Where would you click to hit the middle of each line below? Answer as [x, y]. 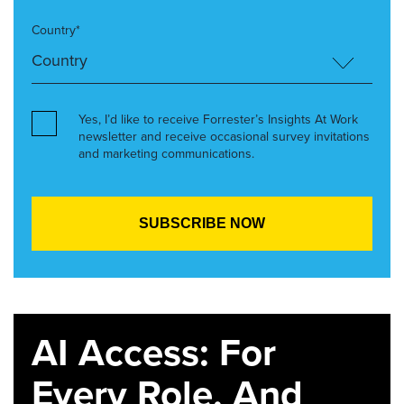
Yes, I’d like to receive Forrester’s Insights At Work [218, 119]
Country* [56, 30]
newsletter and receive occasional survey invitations [224, 136]
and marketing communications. [166, 153]
